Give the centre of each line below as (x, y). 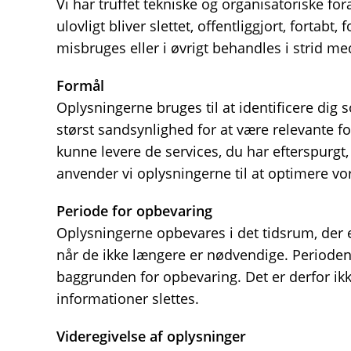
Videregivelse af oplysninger (151, 336)
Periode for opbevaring (134, 211)
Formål (80, 85)
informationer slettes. (128, 299)
